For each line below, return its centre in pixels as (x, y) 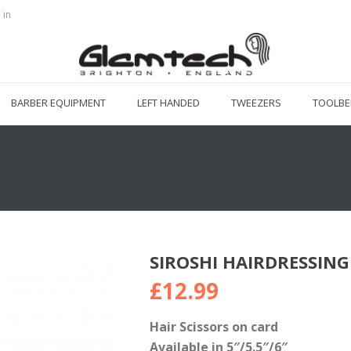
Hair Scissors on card (214, 327)
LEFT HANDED (169, 103)
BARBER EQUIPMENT (59, 103)
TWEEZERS (257, 103)
